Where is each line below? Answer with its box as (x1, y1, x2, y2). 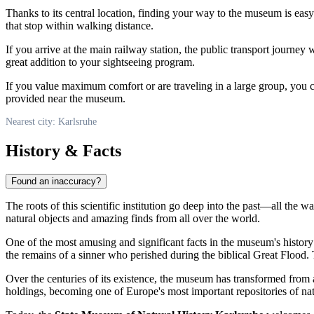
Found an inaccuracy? (11, 176, 101, 187)
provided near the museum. (6, 92, 125, 104)
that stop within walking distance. (6, 19, 153, 32)
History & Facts (6, 141, 121, 160)
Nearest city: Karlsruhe (6, 116, 97, 127)
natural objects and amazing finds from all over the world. (6, 212, 260, 225)
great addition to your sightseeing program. (6, 55, 195, 68)
